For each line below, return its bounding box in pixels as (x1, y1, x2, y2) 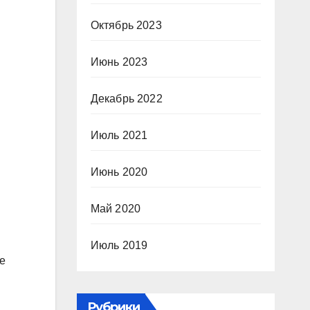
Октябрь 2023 (90, 19, 162, 31)
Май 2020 (90, 203, 141, 215)
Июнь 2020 (90, 166, 148, 178)
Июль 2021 (90, 129, 148, 141)
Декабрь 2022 (90, 93, 163, 104)
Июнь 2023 (90, 56, 148, 68)
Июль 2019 (90, 239, 148, 251)
